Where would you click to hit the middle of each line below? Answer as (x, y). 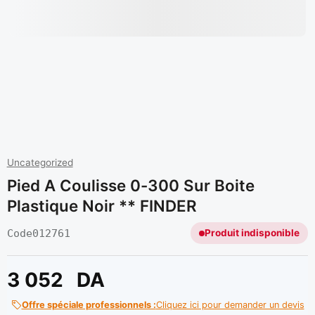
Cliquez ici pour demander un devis (230, 304)
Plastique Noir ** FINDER (102, 205)
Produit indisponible (252, 233)
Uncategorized (40, 163)
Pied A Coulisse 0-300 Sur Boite (130, 185)
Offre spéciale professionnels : (89, 304)
